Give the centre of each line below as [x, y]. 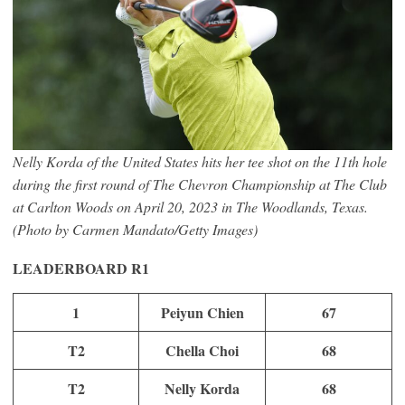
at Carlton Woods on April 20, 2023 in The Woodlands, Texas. [190, 206]
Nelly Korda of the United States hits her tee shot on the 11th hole [200, 161]
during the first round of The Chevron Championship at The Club [200, 184]
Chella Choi [202, 350]
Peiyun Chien [202, 312]
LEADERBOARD [70, 268]
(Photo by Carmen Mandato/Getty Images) [135, 229]
